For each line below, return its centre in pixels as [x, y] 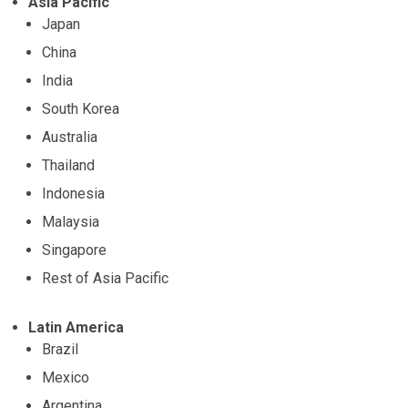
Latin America [76, 328]
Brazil [60, 350]
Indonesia [73, 194]
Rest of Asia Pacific [105, 279]
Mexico [66, 378]
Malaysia [71, 222]
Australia [70, 138]
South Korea [81, 109]
